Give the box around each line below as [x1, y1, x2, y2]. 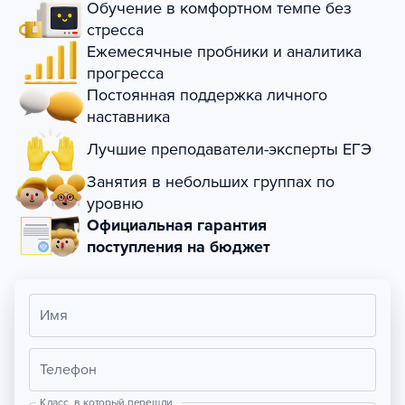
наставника [87, 107, 170, 127]
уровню [87, 193, 144, 213]
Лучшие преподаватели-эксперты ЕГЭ [87, 139, 372, 159]
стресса [87, 20, 144, 40]
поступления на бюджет [87, 237, 270, 257]
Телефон [40, 361, 97, 379]
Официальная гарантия [87, 215, 267, 235]
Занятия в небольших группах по [87, 172, 334, 192]
